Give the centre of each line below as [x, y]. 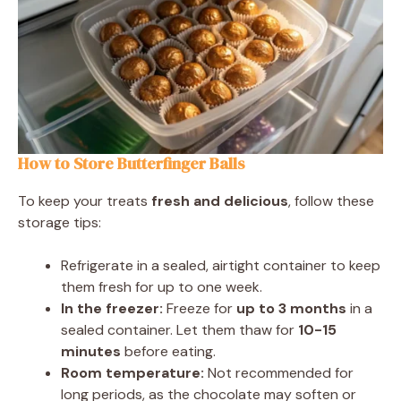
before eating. [168, 352]
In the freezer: [112, 309]
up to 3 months [291, 309]
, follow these [331, 201]
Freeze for [200, 309]
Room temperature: [132, 373]
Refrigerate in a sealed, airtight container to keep [221, 266]
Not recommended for [279, 373]
